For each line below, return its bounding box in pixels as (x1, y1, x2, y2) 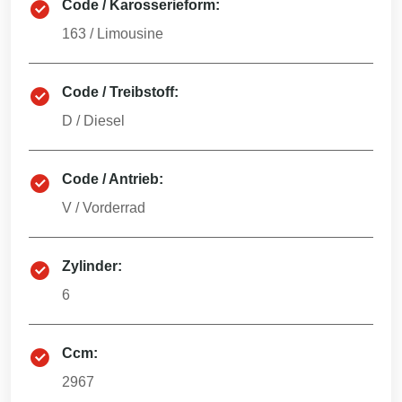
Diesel (83, 113, 125, 128)
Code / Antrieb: (62, 171, 163, 187)
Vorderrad (83, 200, 145, 215)
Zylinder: (62, 258, 122, 274)
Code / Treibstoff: (62, 84, 179, 100)
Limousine (97, 26, 163, 41)
